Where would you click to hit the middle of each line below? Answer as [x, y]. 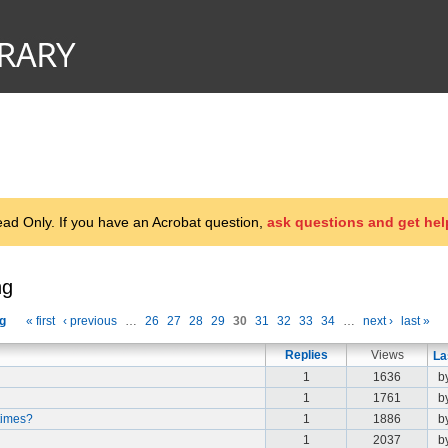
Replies [306, 355]
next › [378, 321]
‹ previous [90, 321]
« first [40, 321]
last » [415, 321]
